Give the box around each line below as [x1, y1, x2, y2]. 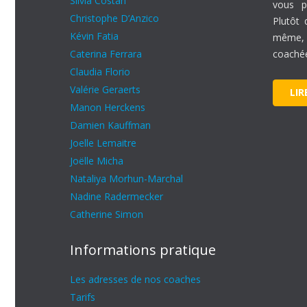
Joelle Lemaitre [70, 136, 136, 149]
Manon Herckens [70, 101, 145, 114]
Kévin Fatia [70, 29, 119, 42]
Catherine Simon [70, 208, 143, 221]
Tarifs [70, 291, 95, 304]
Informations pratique [70, 241, 216, 259]
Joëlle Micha [70, 154, 123, 167]
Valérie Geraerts [70, 83, 140, 96]
